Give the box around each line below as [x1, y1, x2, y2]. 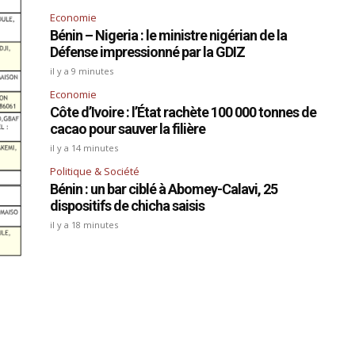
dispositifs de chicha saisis [50, 197, 205, 215]
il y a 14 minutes [50, 142, 119, 155]
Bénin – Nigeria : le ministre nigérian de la [50, 27, 288, 44]
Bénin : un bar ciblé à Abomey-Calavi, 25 [50, 181, 278, 198]
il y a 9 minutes [50, 65, 114, 78]
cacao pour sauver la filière [50, 120, 206, 138]
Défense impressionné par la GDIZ [50, 44, 246, 61]
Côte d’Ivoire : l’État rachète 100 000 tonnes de [50, 104, 317, 121]
